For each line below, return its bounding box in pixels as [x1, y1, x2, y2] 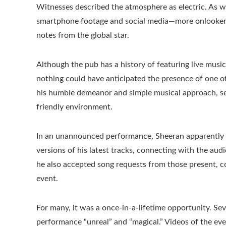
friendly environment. [36, 103, 112, 111]
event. [36, 175, 58, 183]
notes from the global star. [36, 31, 129, 40]
